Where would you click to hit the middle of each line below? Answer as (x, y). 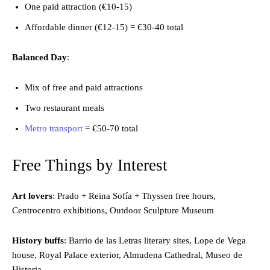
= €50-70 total (110, 128)
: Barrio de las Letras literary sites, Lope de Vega (155, 240)
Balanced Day (39, 57)
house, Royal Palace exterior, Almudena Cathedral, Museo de (127, 255)
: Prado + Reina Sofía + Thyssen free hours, (134, 196)
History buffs (38, 240)
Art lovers (32, 196)
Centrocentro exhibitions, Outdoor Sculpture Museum (113, 210)
